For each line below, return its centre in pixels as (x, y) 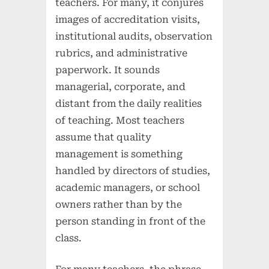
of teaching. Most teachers (120, 121)
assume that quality (104, 138)
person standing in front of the (131, 222)
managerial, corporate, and (121, 87)
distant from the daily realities (129, 104)
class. (69, 238)
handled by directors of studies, (133, 171)
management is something (119, 154)
